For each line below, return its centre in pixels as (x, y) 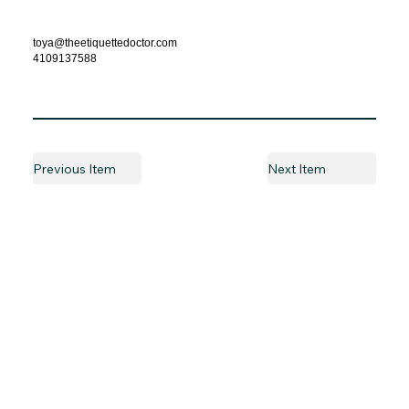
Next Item (296, 168)
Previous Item (74, 168)
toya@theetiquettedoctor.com (105, 42)
